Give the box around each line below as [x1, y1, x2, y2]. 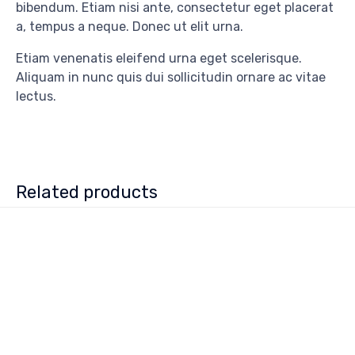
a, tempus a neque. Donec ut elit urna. [16, 18, 243, 34]
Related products [16, 181, 158, 203]
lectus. [16, 88, 56, 104]
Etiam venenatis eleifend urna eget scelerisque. [16, 50, 302, 66]
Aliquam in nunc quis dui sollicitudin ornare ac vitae [16, 69, 326, 85]
